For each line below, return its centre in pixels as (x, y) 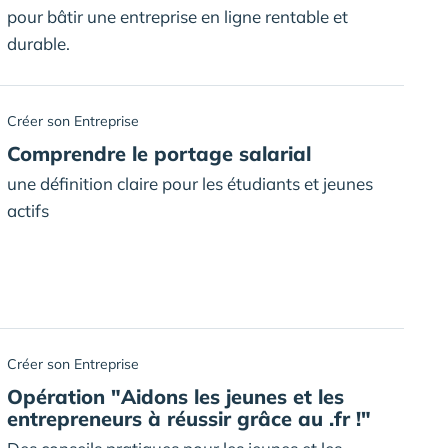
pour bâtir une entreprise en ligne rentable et (177, 16)
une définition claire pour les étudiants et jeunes (190, 183)
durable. (38, 43)
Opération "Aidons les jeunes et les (175, 396)
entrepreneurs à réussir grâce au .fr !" (189, 418)
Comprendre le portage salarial (159, 153)
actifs (28, 210)
